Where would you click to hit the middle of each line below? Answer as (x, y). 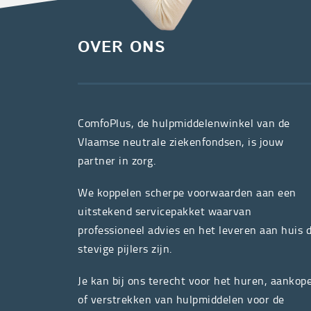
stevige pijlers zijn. (125, 249)
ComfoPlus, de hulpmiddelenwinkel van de (184, 123)
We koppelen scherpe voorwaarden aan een (187, 193)
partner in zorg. (117, 161)
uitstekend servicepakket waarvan (165, 211)
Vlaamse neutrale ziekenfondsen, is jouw (181, 142)
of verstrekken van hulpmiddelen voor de (181, 300)
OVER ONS (122, 48)
